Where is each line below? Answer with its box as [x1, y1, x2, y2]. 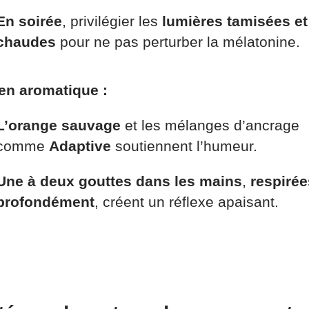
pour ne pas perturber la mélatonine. [56, 33, 300, 50]
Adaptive [49, 137, 111, 154]
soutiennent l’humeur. [111, 137, 257, 154]
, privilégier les [62, 12, 162, 29]
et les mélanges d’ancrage [121, 117, 299, 133]
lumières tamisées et [162, 12, 308, 29]
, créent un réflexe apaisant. [94, 193, 279, 210]
